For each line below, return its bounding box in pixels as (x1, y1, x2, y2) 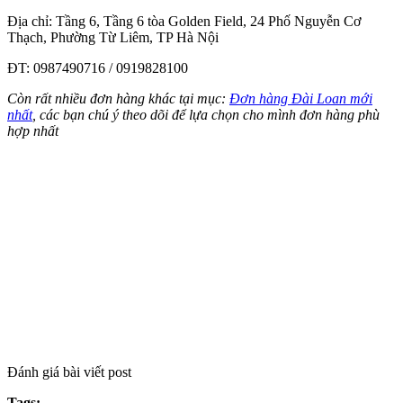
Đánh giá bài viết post (7, 363, 131, 380)
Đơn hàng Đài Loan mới (229, 90, 372, 106)
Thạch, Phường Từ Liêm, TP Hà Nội (7, 29, 219, 45)
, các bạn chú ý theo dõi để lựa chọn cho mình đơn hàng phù (32, 106, 380, 122)
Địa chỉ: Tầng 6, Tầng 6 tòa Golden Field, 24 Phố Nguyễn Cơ (7, 13, 361, 29)
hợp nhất (7, 122, 58, 139)
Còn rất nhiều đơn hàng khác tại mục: (7, 90, 229, 106)
